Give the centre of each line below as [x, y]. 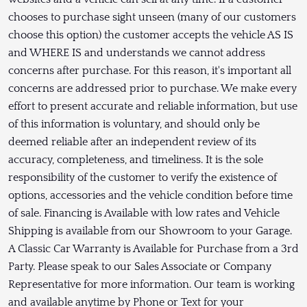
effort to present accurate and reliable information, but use [153, 107]
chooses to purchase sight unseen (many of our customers [152, 17]
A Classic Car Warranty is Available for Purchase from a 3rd [153, 249]
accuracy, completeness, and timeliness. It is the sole [136, 160]
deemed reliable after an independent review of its [132, 142]
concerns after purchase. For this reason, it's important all [150, 71]
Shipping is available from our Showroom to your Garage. [150, 231]
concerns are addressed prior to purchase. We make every [152, 89]
